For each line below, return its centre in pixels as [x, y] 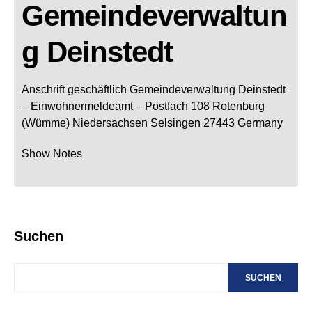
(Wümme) [46, 123]
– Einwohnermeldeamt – [82, 106]
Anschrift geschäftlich [74, 89]
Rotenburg [239, 106]
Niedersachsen [110, 123]
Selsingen [175, 123]
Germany [260, 123]
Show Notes [52, 153]
